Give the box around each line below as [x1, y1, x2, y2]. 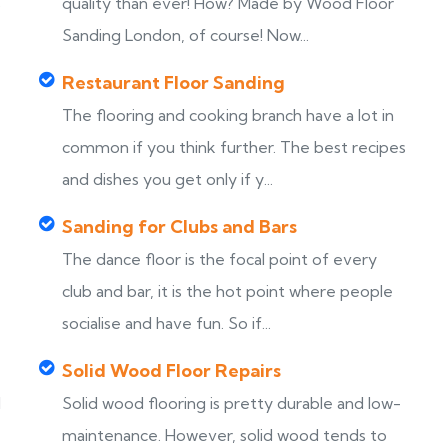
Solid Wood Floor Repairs [62, 359, 281, 382]
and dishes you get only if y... [62, 169, 273, 189]
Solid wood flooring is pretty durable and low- [62, 393, 401, 413]
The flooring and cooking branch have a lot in [62, 105, 394, 125]
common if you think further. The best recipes [62, 137, 406, 157]
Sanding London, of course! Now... [62, 25, 309, 45]
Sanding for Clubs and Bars [62, 215, 297, 238]
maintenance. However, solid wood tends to [62, 425, 387, 445]
